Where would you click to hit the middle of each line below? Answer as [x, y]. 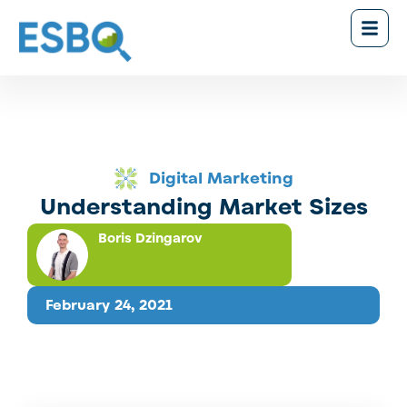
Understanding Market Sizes [203, 207]
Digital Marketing [221, 178]
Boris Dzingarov [150, 238]
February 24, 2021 [109, 306]
